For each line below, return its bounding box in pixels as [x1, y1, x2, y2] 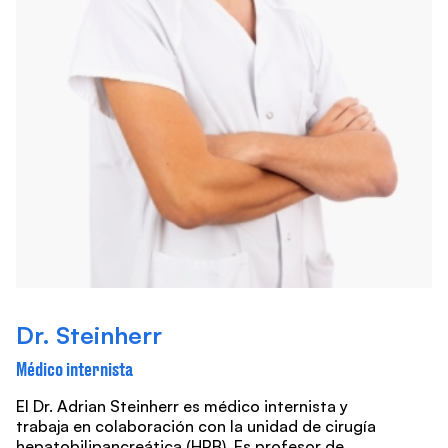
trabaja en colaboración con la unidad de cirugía [16, 415, 376, 436]
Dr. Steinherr [16, 319, 162, 350]
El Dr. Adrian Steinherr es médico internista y [16, 395, 348, 416]
